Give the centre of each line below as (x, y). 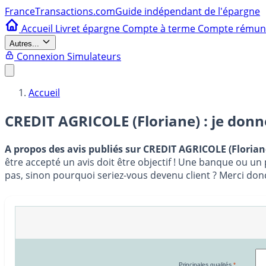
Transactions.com (75, 11)
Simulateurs (94, 56)
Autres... (24, 44)
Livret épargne (89, 28)
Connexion (41, 56)
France (20, 11)
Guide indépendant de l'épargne (188, 11)
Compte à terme (160, 28)
